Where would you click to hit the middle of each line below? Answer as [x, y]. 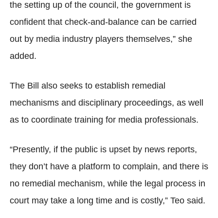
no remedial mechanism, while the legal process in [108, 183]
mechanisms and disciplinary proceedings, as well [107, 103]
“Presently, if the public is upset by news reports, [103, 149]
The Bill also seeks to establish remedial [88, 86]
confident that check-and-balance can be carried [103, 22]
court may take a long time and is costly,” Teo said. [108, 200]
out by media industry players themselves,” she [101, 39]
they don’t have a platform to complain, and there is [109, 166]
